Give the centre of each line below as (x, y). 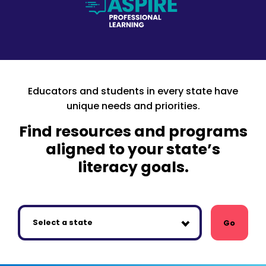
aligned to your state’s (133, 150)
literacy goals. (133, 167)
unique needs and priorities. (133, 106)
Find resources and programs (133, 132)
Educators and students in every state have (133, 91)
